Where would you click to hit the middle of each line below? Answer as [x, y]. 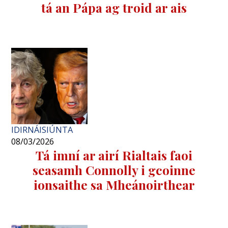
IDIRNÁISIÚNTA [42, 130]
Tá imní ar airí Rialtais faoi [114, 155]
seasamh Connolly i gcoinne [114, 170]
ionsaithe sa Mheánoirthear [114, 185]
